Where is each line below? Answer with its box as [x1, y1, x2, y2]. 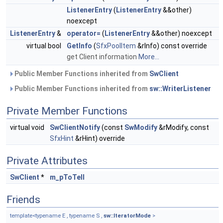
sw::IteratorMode [104, 213, 151, 220]
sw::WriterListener [149, 85, 211, 93]
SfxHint [50, 134, 74, 143]
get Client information [67, 53, 138, 61]
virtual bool [26, 42, 63, 50]
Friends [6, 194, 40, 206]
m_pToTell [50, 173, 85, 182]
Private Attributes [6, 155, 88, 167]
